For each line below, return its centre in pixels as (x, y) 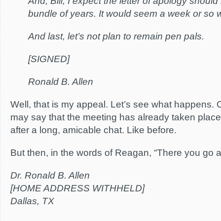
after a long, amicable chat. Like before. (93, 130)
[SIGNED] (49, 59)
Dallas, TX (32, 201)
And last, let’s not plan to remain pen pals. (116, 36)
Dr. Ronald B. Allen (50, 175)
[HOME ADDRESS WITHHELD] (77, 188)
